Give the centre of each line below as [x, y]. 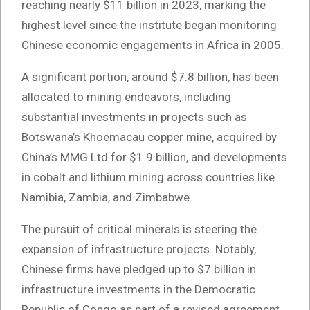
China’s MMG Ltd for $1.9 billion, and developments [154, 157]
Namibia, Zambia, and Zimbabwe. [107, 198]
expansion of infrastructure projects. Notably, [139, 249]
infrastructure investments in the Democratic [138, 290]
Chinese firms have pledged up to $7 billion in [139, 270]
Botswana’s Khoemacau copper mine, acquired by [149, 137]
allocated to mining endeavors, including [126, 97]
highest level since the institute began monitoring [149, 25]
